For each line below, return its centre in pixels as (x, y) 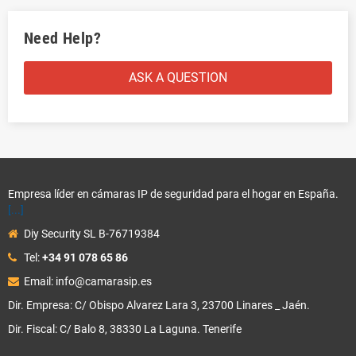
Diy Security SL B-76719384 (92, 233)
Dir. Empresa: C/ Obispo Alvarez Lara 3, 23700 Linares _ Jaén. (159, 305)
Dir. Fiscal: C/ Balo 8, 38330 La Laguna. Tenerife (125, 329)
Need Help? (62, 38)
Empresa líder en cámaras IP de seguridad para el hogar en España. (173, 193)
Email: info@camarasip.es (88, 281)
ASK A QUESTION (178, 77)
